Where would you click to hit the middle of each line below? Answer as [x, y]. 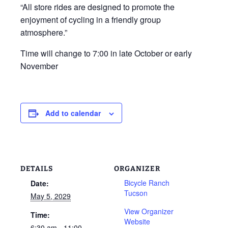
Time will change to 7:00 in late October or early [106, 53]
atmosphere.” [44, 32]
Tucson [136, 193]
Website [137, 221]
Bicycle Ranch [147, 183]
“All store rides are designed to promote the [97, 7]
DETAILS [37, 169]
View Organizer [149, 211]
